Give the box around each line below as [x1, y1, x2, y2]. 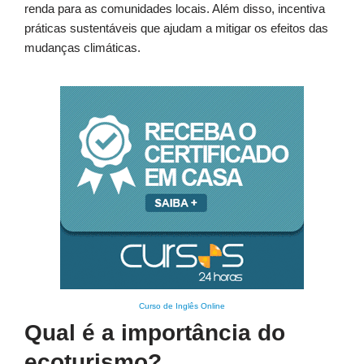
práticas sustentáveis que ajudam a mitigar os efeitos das [24, 21, 328, 36]
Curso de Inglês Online [139, 301, 225, 311]
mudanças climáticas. [24, 41, 141, 55]
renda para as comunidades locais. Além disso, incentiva [24, 2, 325, 16]
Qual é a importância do [24, 320, 285, 346]
